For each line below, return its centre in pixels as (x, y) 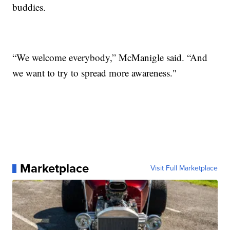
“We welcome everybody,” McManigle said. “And (110, 57)
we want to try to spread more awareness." (95, 73)
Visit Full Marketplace (184, 168)
